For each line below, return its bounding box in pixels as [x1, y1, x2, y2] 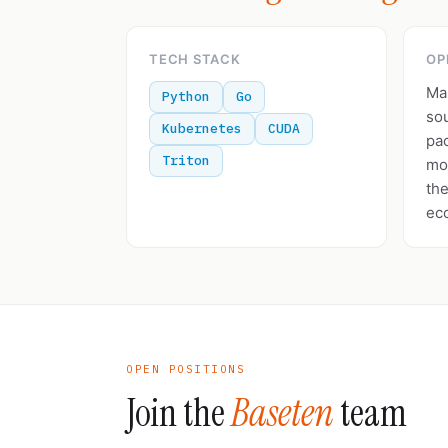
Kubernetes [162, 120, 242, 137]
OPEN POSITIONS [126, 362, 246, 376]
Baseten [231, 389, 334, 438]
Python [162, 88, 210, 105]
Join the [126, 389, 231, 438]
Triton [162, 152, 210, 169]
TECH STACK [149, 51, 241, 67]
